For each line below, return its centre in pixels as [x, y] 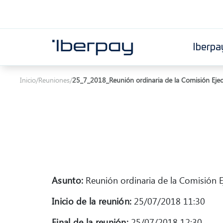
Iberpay [86, 68]
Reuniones [54, 80]
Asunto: [68, 180]
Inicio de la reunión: [92, 201]
